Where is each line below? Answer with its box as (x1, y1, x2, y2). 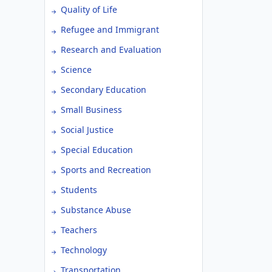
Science (61, 64, 92, 75)
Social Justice (61, 124, 114, 135)
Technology (61, 244, 107, 256)
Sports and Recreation (61, 164, 151, 175)
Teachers (61, 224, 97, 236)
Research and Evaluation (61, 44, 161, 55)
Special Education (61, 144, 133, 155)
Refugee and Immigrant (61, 24, 159, 35)
